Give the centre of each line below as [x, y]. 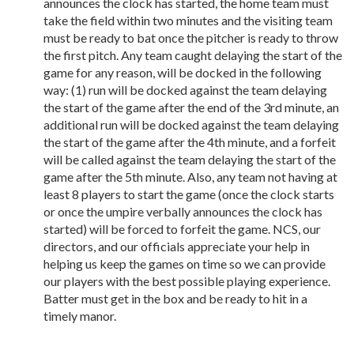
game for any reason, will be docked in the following [183, 72]
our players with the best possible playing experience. [187, 281]
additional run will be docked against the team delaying [191, 124]
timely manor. [80, 316]
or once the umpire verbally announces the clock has [183, 211]
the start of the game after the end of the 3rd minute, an [191, 107]
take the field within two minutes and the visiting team [188, 20]
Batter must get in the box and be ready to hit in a [175, 298]
